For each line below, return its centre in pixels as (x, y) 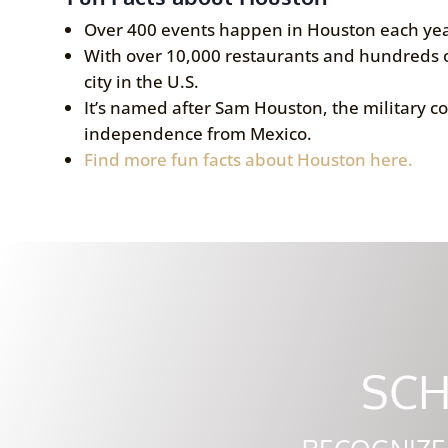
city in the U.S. (142, 81)
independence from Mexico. (198, 133)
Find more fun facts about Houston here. (249, 159)
